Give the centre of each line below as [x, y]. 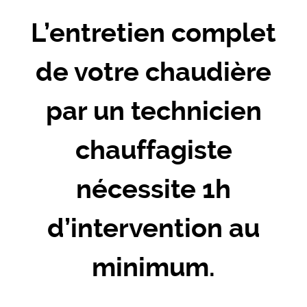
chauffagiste [153, 150]
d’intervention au [153, 228]
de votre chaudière [153, 72]
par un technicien [153, 111]
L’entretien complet [153, 33]
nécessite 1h [153, 189]
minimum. [153, 267]
